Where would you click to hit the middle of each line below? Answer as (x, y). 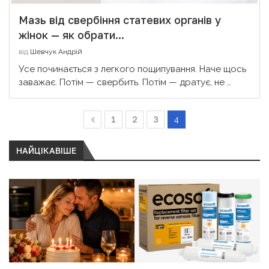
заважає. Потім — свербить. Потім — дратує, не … (125, 82)
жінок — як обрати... (71, 35)
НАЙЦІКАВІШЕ (46, 150)
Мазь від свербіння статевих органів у (120, 20)
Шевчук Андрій (56, 51)
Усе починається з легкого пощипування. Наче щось (132, 69)
